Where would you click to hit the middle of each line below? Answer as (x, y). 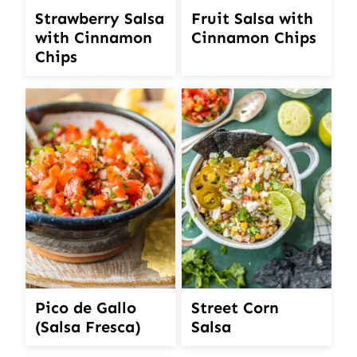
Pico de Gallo (86, 308)
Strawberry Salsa (100, 19)
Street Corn (235, 308)
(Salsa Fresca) (88, 327)
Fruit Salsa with (252, 19)
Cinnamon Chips (254, 38)
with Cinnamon (94, 38)
